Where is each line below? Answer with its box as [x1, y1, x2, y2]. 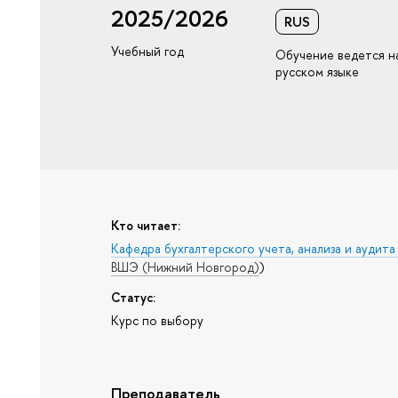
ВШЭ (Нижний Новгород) [111, 259, 260, 276]
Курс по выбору [111, 312, 204, 330]
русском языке [275, 63, 360, 81]
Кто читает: [111, 216, 181, 234]
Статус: [111, 288, 156, 306]
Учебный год [111, 43, 185, 60]
